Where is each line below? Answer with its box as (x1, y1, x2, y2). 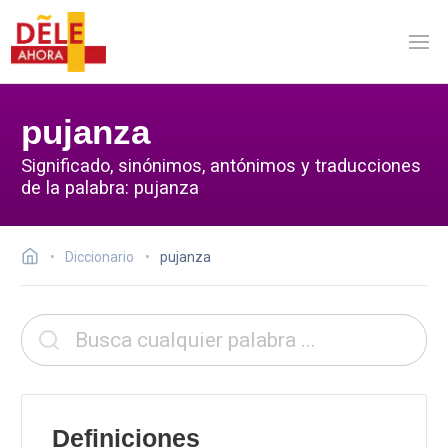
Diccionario (65, 249, 134, 265)
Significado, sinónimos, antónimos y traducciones (21, 154, 421, 176)
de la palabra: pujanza (21, 176, 199, 198)
